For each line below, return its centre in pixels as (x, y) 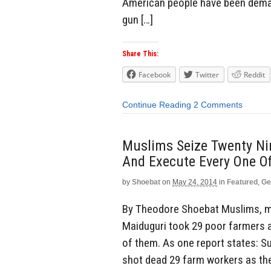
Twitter (207, 75)
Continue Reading (157, 105)
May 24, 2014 (195, 182)
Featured (242, 182)
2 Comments (218, 105)
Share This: (140, 54)
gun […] (138, 19)
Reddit (254, 75)
